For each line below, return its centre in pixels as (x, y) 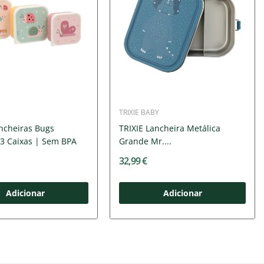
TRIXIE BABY (139, 113)
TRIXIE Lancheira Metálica (170, 128)
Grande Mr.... (146, 141)
